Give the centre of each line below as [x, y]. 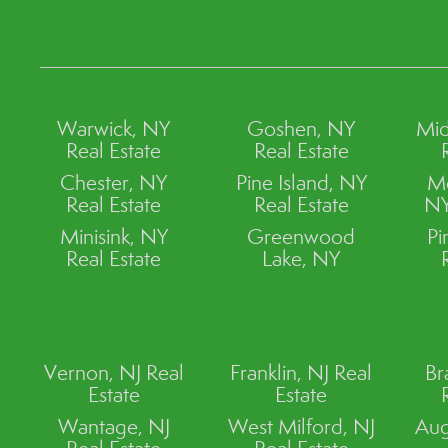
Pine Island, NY [301, 182]
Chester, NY [114, 182]
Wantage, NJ [113, 426]
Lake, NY [301, 258]
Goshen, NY [301, 128]
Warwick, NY [114, 128]
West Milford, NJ [301, 426]
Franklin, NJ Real [301, 372]
